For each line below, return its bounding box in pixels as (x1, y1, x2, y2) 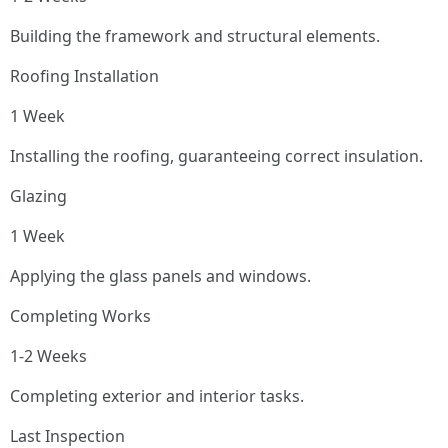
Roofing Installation (10, 65, 159, 87)
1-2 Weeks (10, 345, 87, 367)
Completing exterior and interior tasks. (10, 385, 304, 407)
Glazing (10, 185, 67, 207)
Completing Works (10, 305, 151, 327)
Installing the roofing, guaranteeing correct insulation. (10, 145, 423, 167)
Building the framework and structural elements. (10, 25, 380, 47)
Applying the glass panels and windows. (10, 265, 311, 287)
